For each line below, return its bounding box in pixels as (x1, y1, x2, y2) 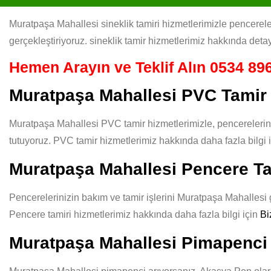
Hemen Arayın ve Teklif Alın (9, 59, 210, 76)
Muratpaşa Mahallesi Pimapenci (9, 233, 267, 252)
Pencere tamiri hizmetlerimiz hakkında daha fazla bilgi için (9, 209, 260, 220)
